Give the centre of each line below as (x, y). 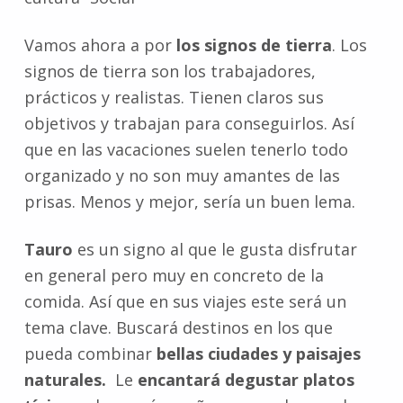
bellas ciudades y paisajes (258, 354)
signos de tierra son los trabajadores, (170, 72)
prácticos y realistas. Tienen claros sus (174, 98)
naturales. (65, 380)
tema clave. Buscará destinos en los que (178, 328)
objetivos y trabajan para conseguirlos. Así (189, 124)
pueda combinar (90, 354)
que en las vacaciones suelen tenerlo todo (186, 150)
